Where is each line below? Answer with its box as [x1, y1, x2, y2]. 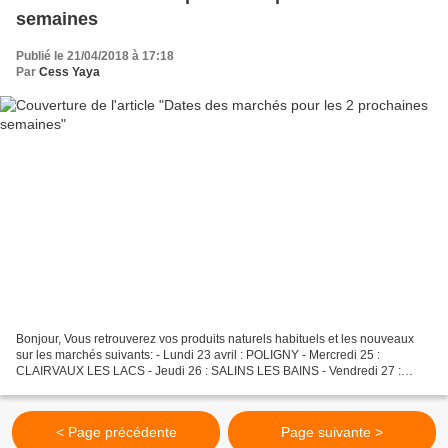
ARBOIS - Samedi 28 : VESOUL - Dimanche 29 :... [16, 380, 286, 395]
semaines [16, 8, 98, 29]
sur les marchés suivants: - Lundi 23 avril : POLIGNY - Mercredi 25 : [16, 348, 380, 363]
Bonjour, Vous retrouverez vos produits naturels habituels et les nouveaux [16, 332, 414, 347]
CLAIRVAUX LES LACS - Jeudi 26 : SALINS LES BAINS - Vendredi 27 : [16, 364, 401, 379]
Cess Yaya [39, 64, 100, 79]
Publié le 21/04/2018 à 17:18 [16, 48, 174, 63]
